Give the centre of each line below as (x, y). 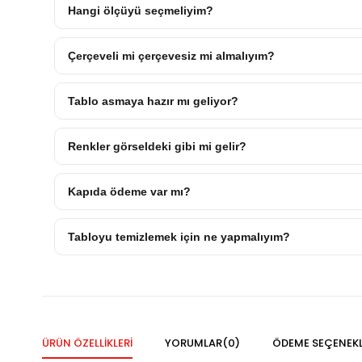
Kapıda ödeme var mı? (129, 192)
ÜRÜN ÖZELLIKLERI (87, 343)
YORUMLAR (194, 343)
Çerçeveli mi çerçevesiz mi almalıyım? (171, 56)
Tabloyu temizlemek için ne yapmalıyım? (179, 237)
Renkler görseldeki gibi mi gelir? (157, 146)
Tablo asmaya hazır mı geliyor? (153, 101)
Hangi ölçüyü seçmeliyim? (141, 11)
